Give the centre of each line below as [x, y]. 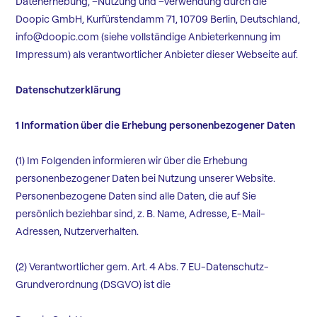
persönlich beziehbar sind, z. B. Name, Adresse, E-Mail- [141, 214]
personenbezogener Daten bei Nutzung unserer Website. [146, 179]
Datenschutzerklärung [69, 90]
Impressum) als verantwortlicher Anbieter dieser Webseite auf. [157, 55]
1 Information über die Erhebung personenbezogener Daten [156, 126]
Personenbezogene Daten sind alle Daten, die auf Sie [136, 196]
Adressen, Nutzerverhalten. [77, 232]
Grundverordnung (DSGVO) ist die [93, 285]
